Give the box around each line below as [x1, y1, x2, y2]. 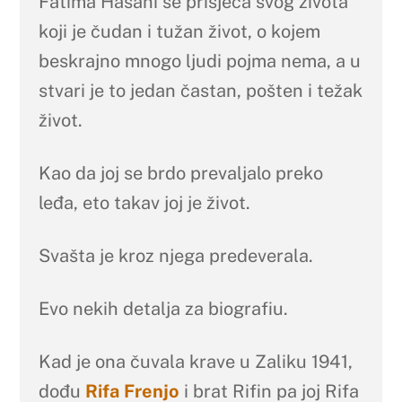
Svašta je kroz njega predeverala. [38, 244, 313, 267]
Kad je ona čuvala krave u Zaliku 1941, [38, 350, 353, 372]
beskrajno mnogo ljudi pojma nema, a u [38, 49, 361, 72]
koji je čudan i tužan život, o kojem [38, 20, 320, 42]
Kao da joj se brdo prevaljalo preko [38, 162, 323, 184]
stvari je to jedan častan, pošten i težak [38, 79, 363, 101]
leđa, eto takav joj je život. [38, 191, 250, 214]
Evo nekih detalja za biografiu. [38, 297, 288, 319]
